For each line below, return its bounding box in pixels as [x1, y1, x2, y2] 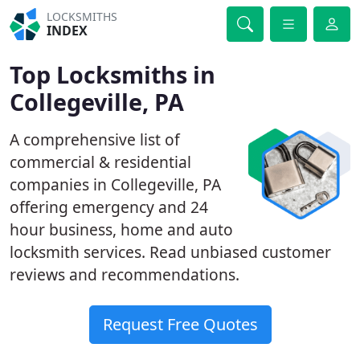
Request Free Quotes [102, 313, 258, 335]
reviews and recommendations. [10, 264, 239, 285]
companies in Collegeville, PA [10, 174, 221, 195]
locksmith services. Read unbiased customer [10, 241, 331, 263]
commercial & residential [10, 151, 191, 173]
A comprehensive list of [10, 129, 180, 150]
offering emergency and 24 [10, 196, 208, 218]
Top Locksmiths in [10, 59, 215, 90]
